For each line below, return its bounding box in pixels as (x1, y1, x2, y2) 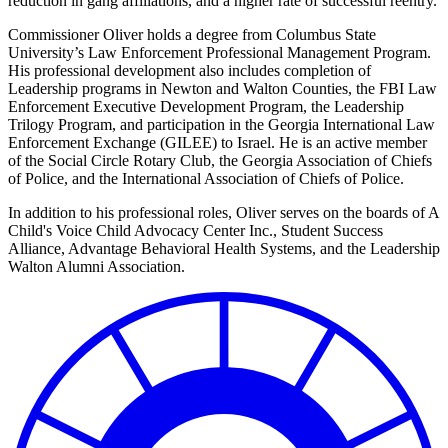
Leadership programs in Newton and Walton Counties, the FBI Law (8, 80, 437, 98)
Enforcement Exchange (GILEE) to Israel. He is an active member (8, 134, 427, 152)
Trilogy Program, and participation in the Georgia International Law (8, 116, 435, 134)
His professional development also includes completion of (8, 62, 371, 80)
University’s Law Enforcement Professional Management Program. (8, 44, 431, 62)
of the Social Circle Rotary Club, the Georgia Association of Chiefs (8, 152, 432, 170)
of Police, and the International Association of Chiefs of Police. (8, 170, 404, 188)
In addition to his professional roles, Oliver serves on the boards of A (8, 204, 439, 222)
